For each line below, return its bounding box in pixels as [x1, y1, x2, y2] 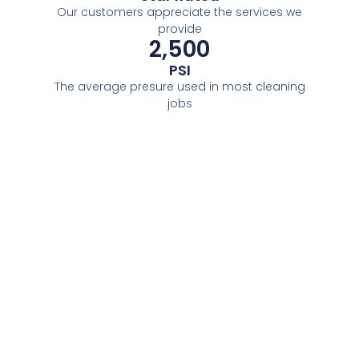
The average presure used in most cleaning [54, 79, 305, 95]
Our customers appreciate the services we [57, 4, 302, 21]
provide [157, 21, 202, 38]
